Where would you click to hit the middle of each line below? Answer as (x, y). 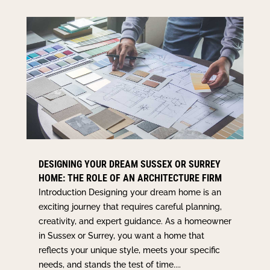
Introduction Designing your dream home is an (130, 192)
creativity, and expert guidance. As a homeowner (135, 221)
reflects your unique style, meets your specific (129, 250)
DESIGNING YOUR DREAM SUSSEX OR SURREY (129, 164)
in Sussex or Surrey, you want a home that (121, 235)
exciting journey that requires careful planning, (130, 206)
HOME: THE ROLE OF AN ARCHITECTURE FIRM (130, 178)
